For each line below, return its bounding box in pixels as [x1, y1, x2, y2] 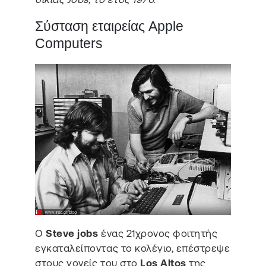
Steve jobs [46, 227, 99, 239]
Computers [35, 36, 103, 52]
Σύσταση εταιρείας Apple [35, 18, 184, 34]
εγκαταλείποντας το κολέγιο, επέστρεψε [35, 242, 230, 254]
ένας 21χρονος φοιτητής [98, 227, 218, 239]
